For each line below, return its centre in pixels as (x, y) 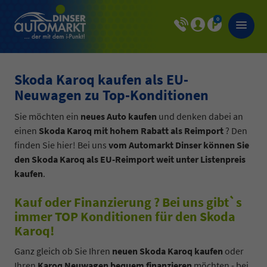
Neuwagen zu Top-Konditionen (111, 95)
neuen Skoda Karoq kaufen (167, 251)
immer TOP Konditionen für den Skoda (125, 216)
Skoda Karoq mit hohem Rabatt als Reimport (131, 131)
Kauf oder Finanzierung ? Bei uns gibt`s (128, 202)
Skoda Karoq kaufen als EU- (101, 80)
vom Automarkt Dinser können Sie (179, 145)
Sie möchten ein (47, 116)
